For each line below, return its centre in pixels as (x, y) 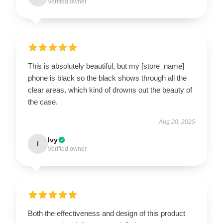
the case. (43, 102)
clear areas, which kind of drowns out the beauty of (110, 90)
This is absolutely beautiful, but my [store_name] (106, 66)
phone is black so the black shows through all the (107, 78)
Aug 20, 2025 (177, 122)
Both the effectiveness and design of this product (107, 213)
